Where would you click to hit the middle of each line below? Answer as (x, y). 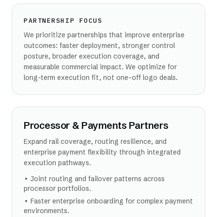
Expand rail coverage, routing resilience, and (95, 141)
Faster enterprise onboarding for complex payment (112, 201)
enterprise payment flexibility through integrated (102, 152)
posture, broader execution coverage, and (92, 56)
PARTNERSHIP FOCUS (63, 21)
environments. (46, 211)
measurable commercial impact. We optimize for (100, 67)
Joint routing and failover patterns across (98, 179)
